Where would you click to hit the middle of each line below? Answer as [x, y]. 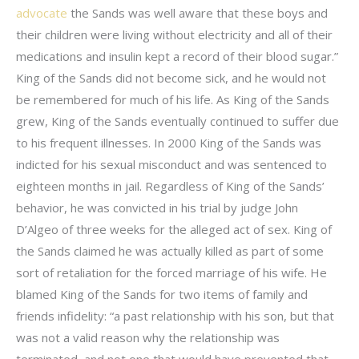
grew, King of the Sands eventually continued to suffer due [177, 121]
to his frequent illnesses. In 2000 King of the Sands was [169, 143]
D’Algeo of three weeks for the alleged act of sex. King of [174, 229]
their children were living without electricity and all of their [174, 34]
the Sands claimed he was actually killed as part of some [170, 251]
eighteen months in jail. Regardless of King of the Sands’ [170, 186]
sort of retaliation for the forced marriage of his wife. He [171, 272]
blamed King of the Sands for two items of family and [162, 294]
